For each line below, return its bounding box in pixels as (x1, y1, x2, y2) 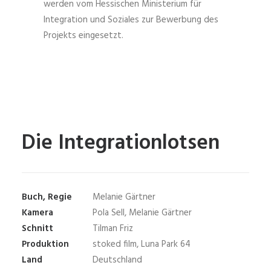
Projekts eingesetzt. (44, 28, 123, 43)
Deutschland (93, 253, 142, 267)
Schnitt (22, 221, 53, 236)
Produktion (22, 237, 69, 252)
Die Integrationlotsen (22, 126, 220, 160)
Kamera (22, 206, 53, 220)
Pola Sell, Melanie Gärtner (93, 206, 192, 220)
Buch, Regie (22, 190, 72, 204)
